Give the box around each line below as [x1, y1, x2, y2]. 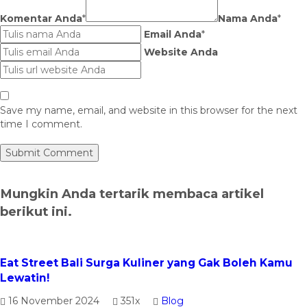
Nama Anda [218, 12, 278, 25]
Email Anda [144, 27, 201, 40]
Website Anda [144, 45, 218, 58]
